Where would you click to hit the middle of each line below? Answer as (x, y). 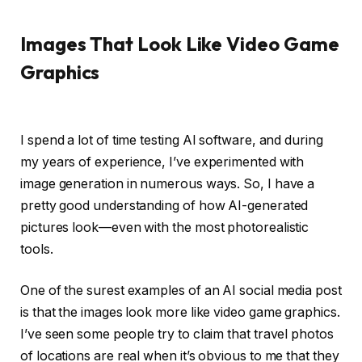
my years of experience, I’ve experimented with (162, 162)
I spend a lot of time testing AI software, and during (172, 140)
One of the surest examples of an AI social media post (181, 291)
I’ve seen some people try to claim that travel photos (177, 335)
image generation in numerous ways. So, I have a (168, 183)
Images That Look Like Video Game (180, 43)
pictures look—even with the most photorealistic (165, 227)
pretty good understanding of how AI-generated (164, 205)
